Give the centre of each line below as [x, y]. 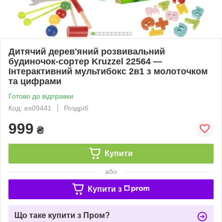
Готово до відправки [41, 96]
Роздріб [76, 108]
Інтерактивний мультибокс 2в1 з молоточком [108, 71]
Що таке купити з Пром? [62, 215]
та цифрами [35, 81]
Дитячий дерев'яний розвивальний [87, 51]
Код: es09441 [30, 108]
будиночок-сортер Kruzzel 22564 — [85, 61]
